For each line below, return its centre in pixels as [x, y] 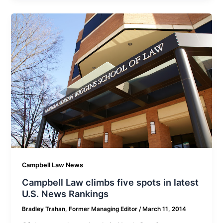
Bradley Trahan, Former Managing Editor [81, 209]
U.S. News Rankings [65, 193]
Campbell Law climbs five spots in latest [111, 182]
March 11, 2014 [165, 209]
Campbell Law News [53, 165]
